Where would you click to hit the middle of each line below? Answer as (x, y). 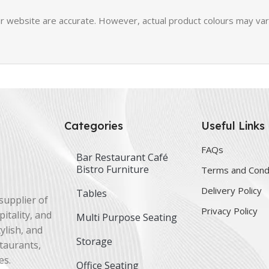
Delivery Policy (232, 190)
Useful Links (233, 126)
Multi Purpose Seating (127, 217)
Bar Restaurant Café (122, 157)
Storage (95, 241)
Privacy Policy (230, 211)
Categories (94, 126)
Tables (92, 193)
